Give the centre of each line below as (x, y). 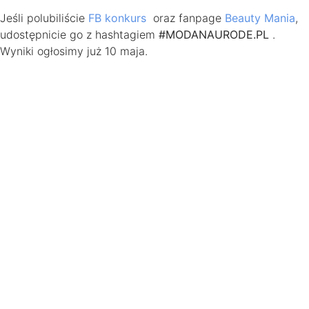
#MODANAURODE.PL (214, 34)
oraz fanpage (186, 18)
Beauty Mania (260, 18)
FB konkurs (117, 18)
